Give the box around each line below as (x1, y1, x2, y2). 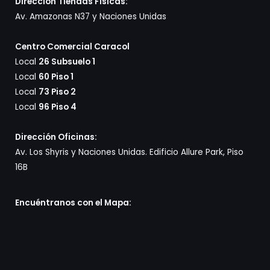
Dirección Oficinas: (15, 131, 97, 143)
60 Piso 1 (39, 71, 74, 83)
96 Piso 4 (39, 101, 77, 113)
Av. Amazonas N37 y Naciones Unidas (15, 11, 166, 23)
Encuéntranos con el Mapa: (15, 197, 131, 209)
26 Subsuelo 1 (39, 56, 95, 68)
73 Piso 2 (39, 86, 76, 98)
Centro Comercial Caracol (15, 41, 130, 53)
